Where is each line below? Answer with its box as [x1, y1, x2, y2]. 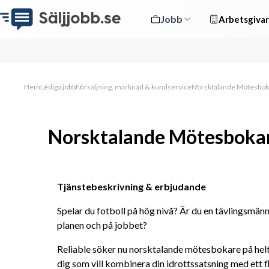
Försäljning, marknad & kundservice [76, 82, 192, 91]
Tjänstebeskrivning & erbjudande [57, 181, 206, 192]
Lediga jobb [40, 82, 76, 91]
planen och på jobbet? [57, 219, 147, 231]
